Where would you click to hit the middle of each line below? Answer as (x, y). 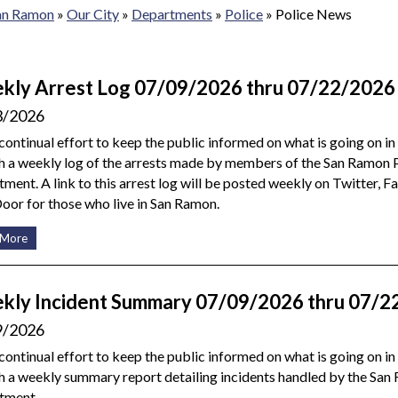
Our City (93, 13)
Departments (172, 13)
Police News (314, 13)
